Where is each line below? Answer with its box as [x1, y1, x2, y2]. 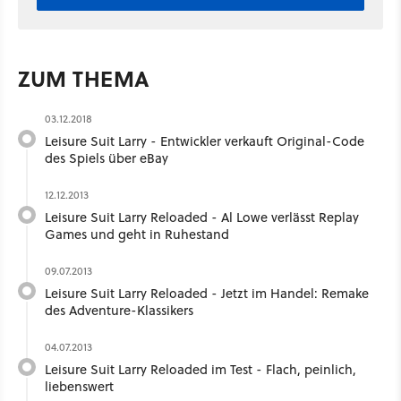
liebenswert [45, 376, 114, 396]
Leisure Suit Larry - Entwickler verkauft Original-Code [45, 131, 364, 150]
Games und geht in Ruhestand [45, 224, 229, 243]
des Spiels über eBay [45, 148, 168, 167]
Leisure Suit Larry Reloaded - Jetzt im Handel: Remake [45, 283, 369, 303]
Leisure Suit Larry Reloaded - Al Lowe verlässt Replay [45, 207, 359, 226]
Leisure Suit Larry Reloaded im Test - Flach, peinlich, [45, 359, 356, 379]
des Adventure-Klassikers [45, 300, 193, 320]
